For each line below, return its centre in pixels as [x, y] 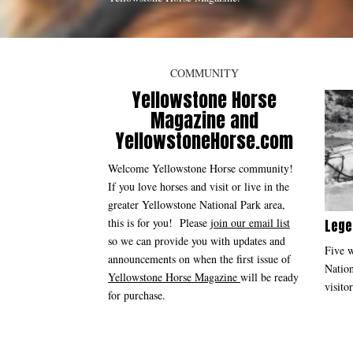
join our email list [250, 223]
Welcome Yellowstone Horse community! [203, 168]
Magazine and [204, 121]
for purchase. [137, 295]
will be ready [269, 277]
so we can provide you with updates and [197, 241]
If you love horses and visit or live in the [199, 186]
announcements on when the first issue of [199, 259]
